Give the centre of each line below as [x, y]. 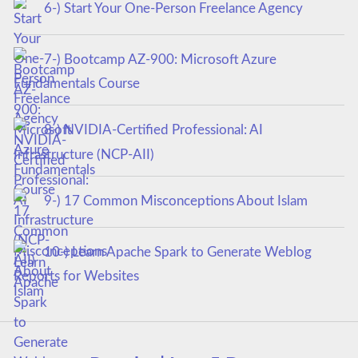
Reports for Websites [76, 276]
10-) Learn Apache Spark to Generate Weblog [177, 252]
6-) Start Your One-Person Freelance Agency [173, 9]
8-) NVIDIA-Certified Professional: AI [153, 130]
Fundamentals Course [76, 84]
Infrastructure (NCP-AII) [84, 155]
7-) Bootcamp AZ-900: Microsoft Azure [160, 59]
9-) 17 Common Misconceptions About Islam [175, 201]
